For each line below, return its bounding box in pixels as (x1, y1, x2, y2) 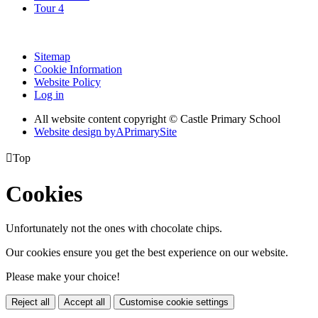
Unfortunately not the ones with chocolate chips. (6, 222, 222, 235)
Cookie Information (34, 63, 122, 76)
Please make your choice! (6, 270, 120, 283)
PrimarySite (124, 126, 177, 138)
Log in (34, 89, 64, 102)
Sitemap (34, 50, 70, 63)
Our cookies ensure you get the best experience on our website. (6, 246, 288, 259)
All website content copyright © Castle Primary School (34, 113, 280, 126)
